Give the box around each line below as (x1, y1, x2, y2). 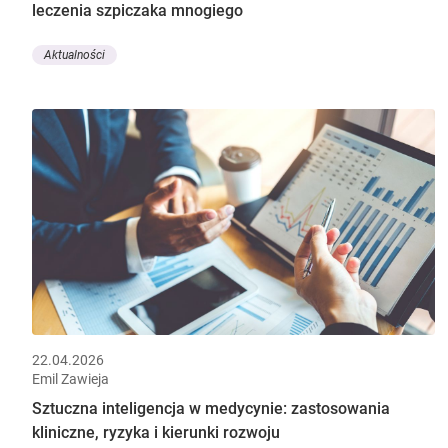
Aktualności (44, 47, 105, 62)
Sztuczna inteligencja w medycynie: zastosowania (32, 399, 390, 419)
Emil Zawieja (32, 371, 109, 388)
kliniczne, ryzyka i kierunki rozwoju (32, 423, 280, 443)
